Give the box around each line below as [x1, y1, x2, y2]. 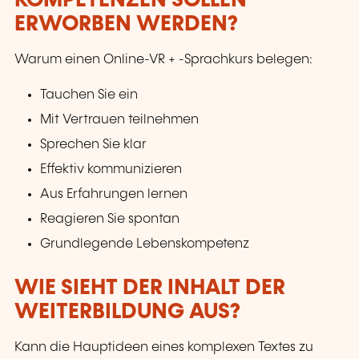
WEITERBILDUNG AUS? [14, 301, 240, 323]
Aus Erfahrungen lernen [40, 187, 188, 201]
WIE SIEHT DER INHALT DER [14, 276, 285, 299]
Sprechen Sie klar [40, 137, 147, 151]
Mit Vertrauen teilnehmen [40, 112, 200, 127]
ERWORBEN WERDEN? [14, 13, 238, 35]
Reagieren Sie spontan [40, 212, 180, 226]
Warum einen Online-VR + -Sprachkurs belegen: [14, 53, 313, 67]
